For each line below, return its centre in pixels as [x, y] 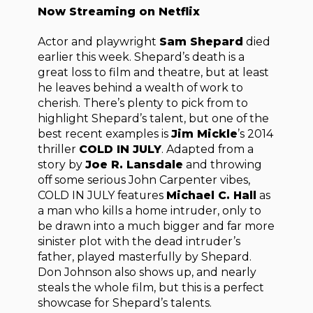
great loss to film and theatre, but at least [154, 72]
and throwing [223, 164]
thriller [59, 149]
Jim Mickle [205, 133]
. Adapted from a [208, 149]
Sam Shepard [202, 41]
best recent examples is [105, 133]
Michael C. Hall [212, 195]
